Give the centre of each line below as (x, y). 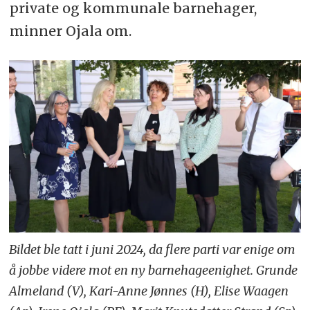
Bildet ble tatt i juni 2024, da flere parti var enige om (153, 250)
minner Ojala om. (70, 30)
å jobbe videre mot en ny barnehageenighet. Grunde (154, 271)
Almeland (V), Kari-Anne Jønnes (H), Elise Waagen (149, 291)
